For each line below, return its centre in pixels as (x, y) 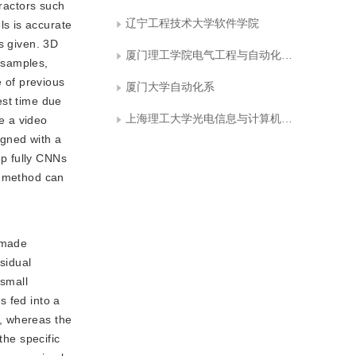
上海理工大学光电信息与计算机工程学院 (203, 118)
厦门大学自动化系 (170, 87)
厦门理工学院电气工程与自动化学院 (203, 55)
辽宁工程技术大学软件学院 (192, 23)
